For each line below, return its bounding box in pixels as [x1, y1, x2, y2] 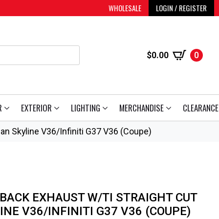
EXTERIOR [21, 102, 52, 114]
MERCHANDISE [119, 102, 164, 114]
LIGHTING [71, 102, 100, 114]
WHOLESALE [109, 2, 141, 13]
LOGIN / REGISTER [156, 2, 207, 13]
